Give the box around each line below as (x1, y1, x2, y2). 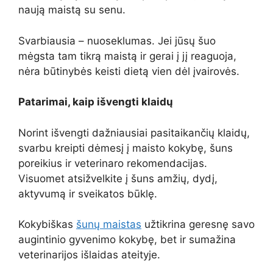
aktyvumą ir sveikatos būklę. (18, 187, 157, 200)
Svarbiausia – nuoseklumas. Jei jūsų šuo (18, 34, 216, 47)
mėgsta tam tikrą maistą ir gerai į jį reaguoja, (18, 49, 236, 62)
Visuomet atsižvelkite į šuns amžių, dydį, (18, 172, 218, 185)
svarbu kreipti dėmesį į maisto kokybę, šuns (18, 141, 233, 154)
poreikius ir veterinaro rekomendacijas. (18, 157, 207, 169)
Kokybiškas (18, 218, 76, 230)
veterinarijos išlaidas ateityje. (18, 249, 160, 261)
